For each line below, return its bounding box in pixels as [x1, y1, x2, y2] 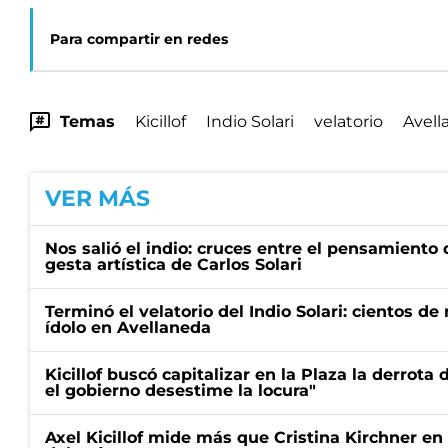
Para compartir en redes [50, 30, 228, 49]
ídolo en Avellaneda [45, 318, 211, 338]
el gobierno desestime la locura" [45, 381, 316, 401]
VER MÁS [45, 185, 150, 213]
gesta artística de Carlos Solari [45, 255, 302, 275]
